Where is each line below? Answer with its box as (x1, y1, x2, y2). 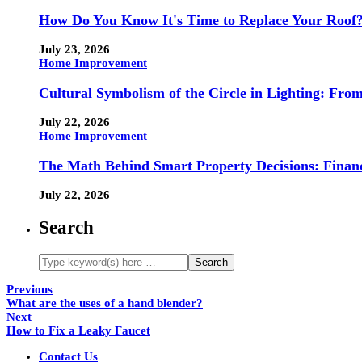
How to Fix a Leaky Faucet (6, 323, 150, 337)
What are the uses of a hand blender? (6, 296, 203, 309)
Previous (6, 282, 53, 296)
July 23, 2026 (39, 43, 110, 57)
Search (39, 217, 94, 238)
